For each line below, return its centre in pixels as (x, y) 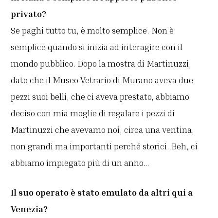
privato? (29, 14)
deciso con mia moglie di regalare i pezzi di (93, 113)
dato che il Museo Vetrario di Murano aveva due (102, 80)
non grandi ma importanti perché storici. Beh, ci (104, 146)
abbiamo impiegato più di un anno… (80, 163)
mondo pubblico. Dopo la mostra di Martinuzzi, (101, 64)
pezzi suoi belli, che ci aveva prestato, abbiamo (100, 97)
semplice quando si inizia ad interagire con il (97, 47)
